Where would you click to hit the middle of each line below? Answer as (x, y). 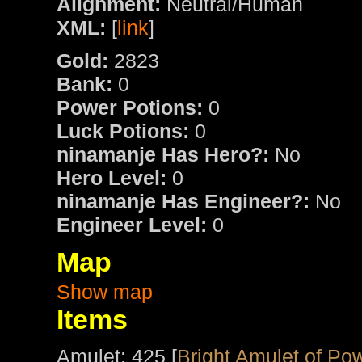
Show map (105, 292)
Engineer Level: (132, 225)
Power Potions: (130, 108)
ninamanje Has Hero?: (163, 155)
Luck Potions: (123, 131)
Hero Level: (112, 178)
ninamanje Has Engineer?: (183, 202)
